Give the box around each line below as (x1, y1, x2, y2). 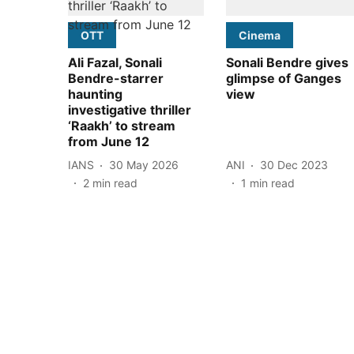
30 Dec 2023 (260, 158, 328, 172)
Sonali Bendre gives (226, 54, 348, 70)
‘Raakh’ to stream (68, 117, 175, 134)
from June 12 (68, 133, 149, 149)
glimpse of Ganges (226, 70, 341, 86)
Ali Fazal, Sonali (68, 54, 162, 70)
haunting (68, 85, 122, 102)
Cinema (239, 28, 281, 42)
